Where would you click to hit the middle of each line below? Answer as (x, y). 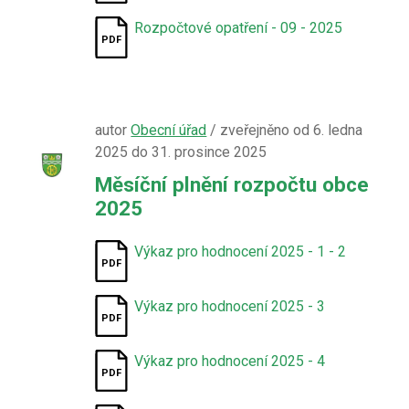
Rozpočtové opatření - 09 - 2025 (239, 28)
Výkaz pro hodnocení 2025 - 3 (230, 306)
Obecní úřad (169, 130)
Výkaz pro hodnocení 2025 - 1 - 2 (241, 252)
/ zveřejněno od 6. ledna (285, 130)
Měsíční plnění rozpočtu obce (232, 184)
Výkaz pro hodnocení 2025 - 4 (230, 361)
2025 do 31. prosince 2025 (181, 152)
